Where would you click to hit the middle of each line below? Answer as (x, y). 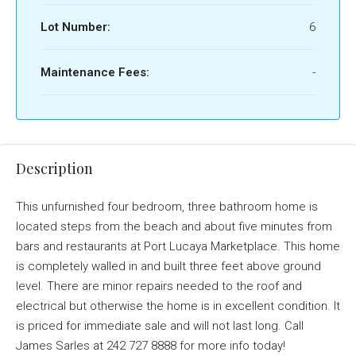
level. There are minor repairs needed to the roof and (159, 286)
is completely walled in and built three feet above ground (168, 266)
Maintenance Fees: (95, 72)
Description (54, 168)
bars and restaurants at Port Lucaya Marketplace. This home (178, 246)
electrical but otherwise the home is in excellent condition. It (178, 306)
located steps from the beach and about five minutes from (174, 226)
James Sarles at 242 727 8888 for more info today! (151, 346)
